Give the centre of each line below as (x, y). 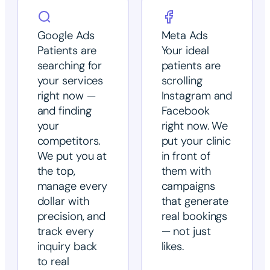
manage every (72, 187)
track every (65, 232)
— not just (186, 232)
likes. (172, 247)
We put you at (72, 156)
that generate (195, 202)
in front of (186, 156)
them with (186, 171)
